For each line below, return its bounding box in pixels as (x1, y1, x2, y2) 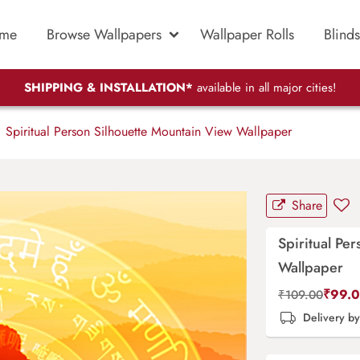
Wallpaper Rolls (200, 23, 294, 45)
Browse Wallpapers (47, 23, 162, 45)
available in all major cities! (192, 79, 337, 97)
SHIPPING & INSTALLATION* (23, 79, 193, 97)
